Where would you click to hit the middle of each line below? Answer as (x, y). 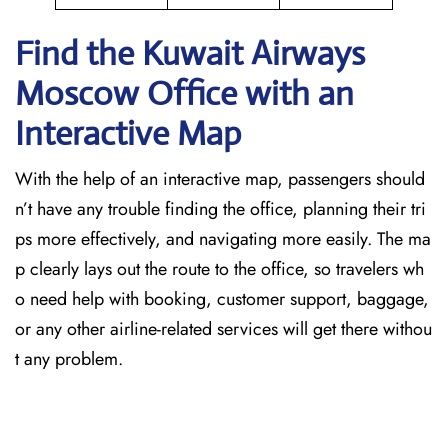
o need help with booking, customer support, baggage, (222, 299)
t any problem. (69, 359)
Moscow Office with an (184, 93)
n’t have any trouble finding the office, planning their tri (220, 209)
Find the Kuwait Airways (190, 53)
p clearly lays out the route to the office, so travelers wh (219, 269)
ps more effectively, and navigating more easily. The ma (223, 239)
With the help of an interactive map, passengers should (220, 179)
